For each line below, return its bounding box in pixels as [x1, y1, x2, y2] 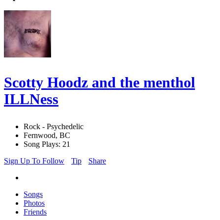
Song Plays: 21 [24, 140, 70, 149]
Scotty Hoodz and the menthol [4, 74, 195, 91]
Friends [24, 208, 47, 217]
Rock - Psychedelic [24, 122, 83, 131]
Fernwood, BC [24, 131, 70, 140]
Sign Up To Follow [4, 157, 64, 165]
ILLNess [4, 91, 58, 108]
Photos [24, 199, 45, 208]
